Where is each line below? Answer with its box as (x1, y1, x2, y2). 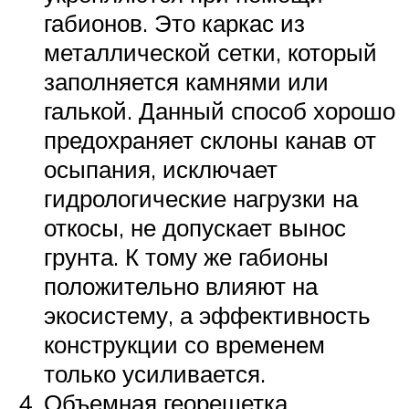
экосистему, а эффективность (44, 299, 371, 330)
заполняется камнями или (44, 66, 329, 96)
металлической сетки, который (44, 37, 377, 67)
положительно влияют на (44, 270, 318, 300)
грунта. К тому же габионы (44, 241, 329, 271)
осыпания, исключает (44, 153, 278, 184)
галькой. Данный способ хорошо (44, 95, 395, 125)
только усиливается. (44, 358, 266, 388)
